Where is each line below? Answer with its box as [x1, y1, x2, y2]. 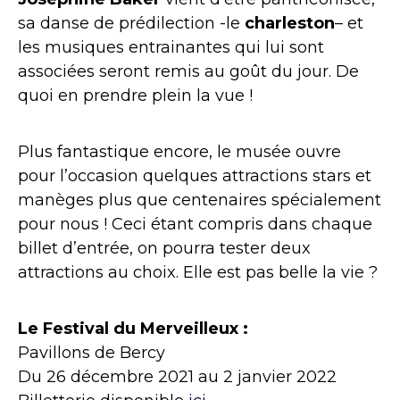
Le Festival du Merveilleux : [18, 319, 248, 339]
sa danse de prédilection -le [18, 13, 245, 34]
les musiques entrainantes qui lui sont [18, 37, 324, 58]
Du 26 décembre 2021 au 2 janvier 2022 [18, 367, 337, 387]
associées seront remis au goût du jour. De [18, 62, 359, 82]
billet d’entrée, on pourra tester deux [18, 238, 311, 259]
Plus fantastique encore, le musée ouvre [18, 142, 341, 162]
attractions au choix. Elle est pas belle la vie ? [18, 262, 378, 283]
